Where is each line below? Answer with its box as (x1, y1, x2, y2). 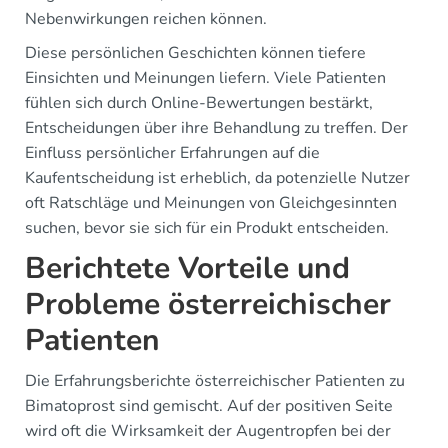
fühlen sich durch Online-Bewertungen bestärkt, (25, 91, 373, 114)
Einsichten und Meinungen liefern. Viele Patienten (25, 66, 386, 89)
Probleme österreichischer (25, 283, 391, 325)
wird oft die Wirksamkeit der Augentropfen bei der (25, 419, 391, 442)
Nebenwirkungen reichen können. (25, 7, 267, 30)
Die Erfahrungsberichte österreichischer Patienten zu (25, 369, 405, 392)
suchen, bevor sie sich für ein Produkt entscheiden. (25, 216, 389, 239)
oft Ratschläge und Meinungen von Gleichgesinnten (25, 191, 397, 214)
